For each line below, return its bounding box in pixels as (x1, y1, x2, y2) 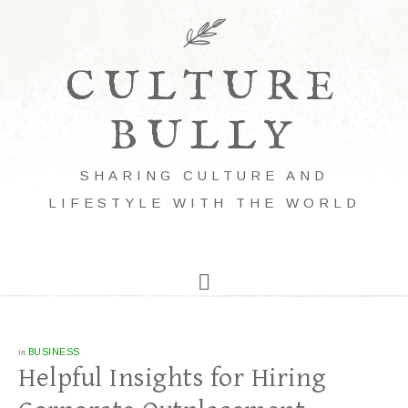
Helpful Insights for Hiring (18, 362, 327, 393)
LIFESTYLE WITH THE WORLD (47, 195, 361, 210)
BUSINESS (27, 347, 80, 357)
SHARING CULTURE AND (79, 168, 329, 183)
